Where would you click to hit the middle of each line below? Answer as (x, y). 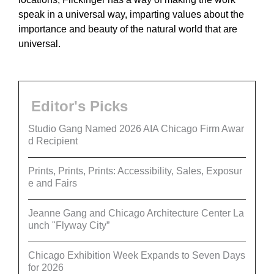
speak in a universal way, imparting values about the (131, 14)
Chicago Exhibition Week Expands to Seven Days (137, 255)
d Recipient (53, 141)
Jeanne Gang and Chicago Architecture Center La (136, 213)
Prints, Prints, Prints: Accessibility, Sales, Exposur (135, 171)
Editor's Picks (80, 106)
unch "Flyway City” (69, 225)
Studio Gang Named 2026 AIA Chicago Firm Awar (136, 128)
